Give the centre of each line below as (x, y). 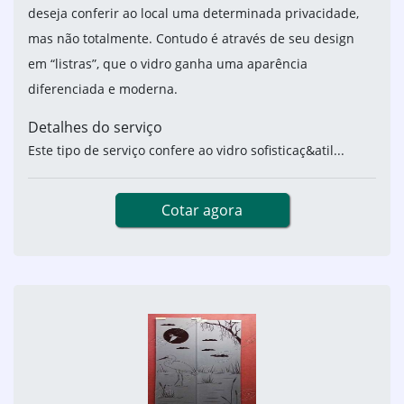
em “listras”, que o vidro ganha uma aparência (168, 64)
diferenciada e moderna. (103, 89)
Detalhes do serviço (95, 128)
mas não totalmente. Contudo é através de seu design (191, 39)
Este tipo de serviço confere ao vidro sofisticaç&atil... (186, 151)
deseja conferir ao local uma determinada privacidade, (193, 14)
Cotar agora (202, 211)
